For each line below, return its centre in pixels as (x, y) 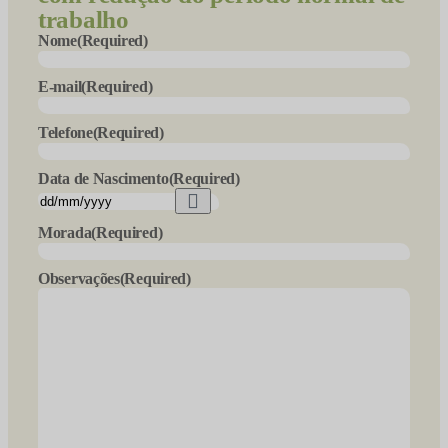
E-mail (60, 86)
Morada (65, 232)
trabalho (83, 19)
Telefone (65, 132)
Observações (79, 278)
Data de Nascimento (103, 178)
